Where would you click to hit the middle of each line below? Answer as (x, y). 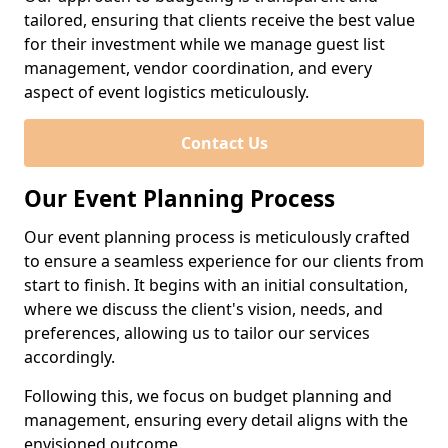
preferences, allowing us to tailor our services (197, 333)
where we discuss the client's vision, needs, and (203, 309)
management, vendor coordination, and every (198, 68)
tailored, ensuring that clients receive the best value (219, 20)
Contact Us (224, 143)
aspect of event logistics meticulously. (166, 92)
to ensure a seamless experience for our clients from (224, 261)
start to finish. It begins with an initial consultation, (216, 285)
